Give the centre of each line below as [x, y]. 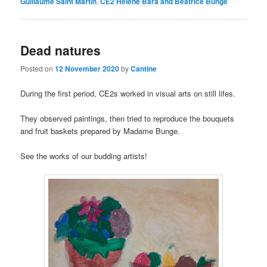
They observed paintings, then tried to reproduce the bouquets [128, 118]
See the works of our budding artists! [84, 156]
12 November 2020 [87, 69]
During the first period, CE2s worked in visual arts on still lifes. [128, 93]
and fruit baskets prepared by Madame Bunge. [100, 131]
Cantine [144, 69]
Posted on [38, 69]
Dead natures [61, 50]
